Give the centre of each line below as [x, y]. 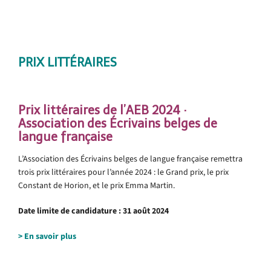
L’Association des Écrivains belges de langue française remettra [130, 158]
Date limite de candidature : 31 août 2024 [93, 211]
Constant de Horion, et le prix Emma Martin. [96, 185]
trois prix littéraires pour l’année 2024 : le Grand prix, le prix [123, 172]
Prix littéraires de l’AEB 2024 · [103, 110]
